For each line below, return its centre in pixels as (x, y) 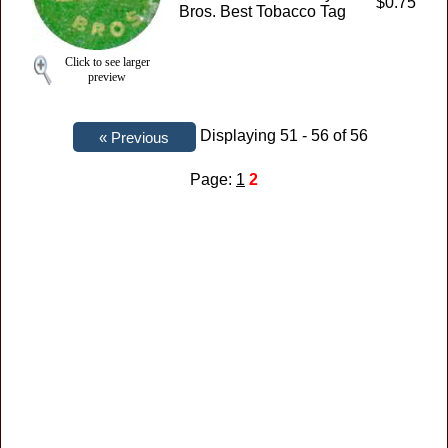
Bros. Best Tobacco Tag (262, 11)
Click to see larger (107, 62)
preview (107, 77)
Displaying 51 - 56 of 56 (285, 135)
